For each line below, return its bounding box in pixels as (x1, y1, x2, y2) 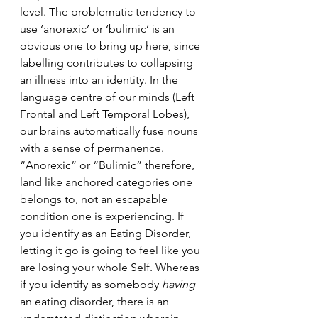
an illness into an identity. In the (20, 73, 181, 87)
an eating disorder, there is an (20, 295, 172, 308)
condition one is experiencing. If (20, 209, 187, 223)
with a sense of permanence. (20, 141, 167, 155)
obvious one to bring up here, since (20, 39, 203, 53)
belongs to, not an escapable (20, 192, 170, 206)
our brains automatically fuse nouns (20, 124, 201, 138)
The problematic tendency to (46, 5, 199, 18)
